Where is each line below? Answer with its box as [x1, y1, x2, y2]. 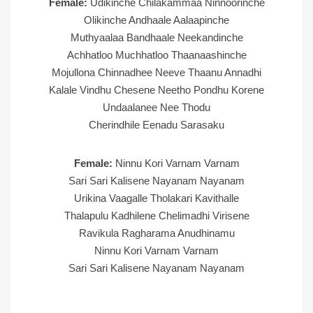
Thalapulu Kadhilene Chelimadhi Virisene [64, 210, 249, 221]
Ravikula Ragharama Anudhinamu [78, 227, 235, 239]
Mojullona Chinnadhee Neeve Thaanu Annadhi [52, 66, 261, 78]
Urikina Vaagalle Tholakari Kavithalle [74, 192, 239, 204]
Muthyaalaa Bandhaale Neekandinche [70, 31, 243, 43]
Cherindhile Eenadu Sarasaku [89, 119, 224, 131]
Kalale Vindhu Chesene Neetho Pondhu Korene [49, 84, 264, 96]
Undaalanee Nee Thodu [103, 101, 210, 113]
